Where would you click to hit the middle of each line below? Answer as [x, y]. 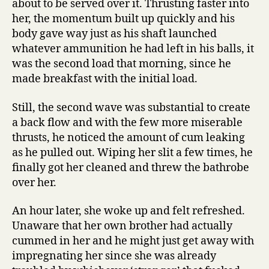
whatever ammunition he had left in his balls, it [133, 49]
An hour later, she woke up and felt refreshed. [128, 211]
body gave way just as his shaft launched [114, 34]
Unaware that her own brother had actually [122, 226]
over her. [34, 183]
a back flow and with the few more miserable [127, 122]
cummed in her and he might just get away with [133, 241]
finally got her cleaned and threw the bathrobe [131, 168]
